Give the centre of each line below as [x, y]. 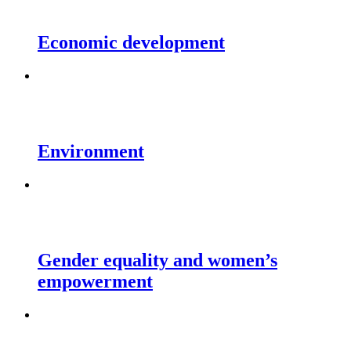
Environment [91, 151]
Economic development [131, 43]
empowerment [95, 281]
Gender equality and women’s [157, 260]
